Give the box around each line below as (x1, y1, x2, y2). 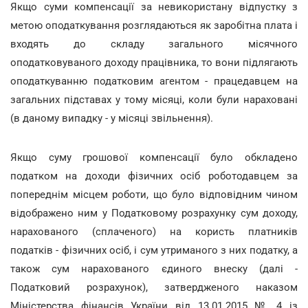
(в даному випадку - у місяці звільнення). (10, 111, 213, 124)
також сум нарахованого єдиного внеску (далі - (10, 262, 298, 275)
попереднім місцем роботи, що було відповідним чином (10, 188, 298, 201)
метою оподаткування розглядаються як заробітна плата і (10, 19, 298, 32)
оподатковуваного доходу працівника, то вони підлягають (10, 56, 298, 69)
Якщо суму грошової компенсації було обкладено (10, 151, 298, 164)
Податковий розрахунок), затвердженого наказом (10, 280, 298, 294)
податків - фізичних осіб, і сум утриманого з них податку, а (10, 243, 298, 256)
